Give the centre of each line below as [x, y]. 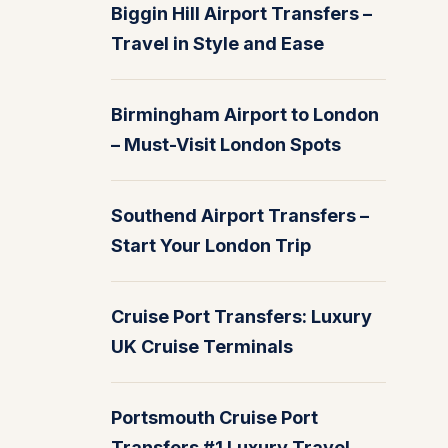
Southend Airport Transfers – [240, 215]
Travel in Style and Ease [217, 43]
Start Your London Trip [211, 245]
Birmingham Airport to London [245, 114]
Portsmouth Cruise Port [214, 417]
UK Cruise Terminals [202, 346]
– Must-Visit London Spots [226, 144]
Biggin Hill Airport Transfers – [241, 13]
